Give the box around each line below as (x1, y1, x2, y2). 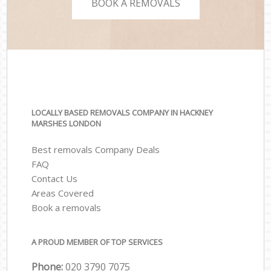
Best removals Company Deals (31, 143, 160, 155)
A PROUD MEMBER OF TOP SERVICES (31, 237, 163, 248)
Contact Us (31, 172, 78, 184)
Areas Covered (31, 186, 94, 199)
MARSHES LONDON (31, 118, 102, 129)
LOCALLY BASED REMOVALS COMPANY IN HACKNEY (31, 107, 214, 119)
